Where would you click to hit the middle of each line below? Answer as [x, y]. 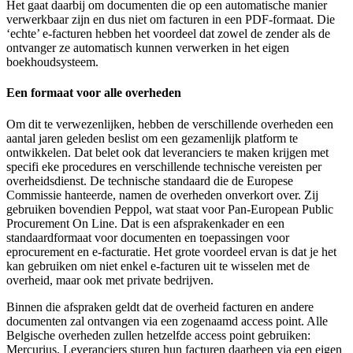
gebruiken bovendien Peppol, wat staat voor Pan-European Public [170, 209]
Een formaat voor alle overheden [94, 93]
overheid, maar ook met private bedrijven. [110, 280]
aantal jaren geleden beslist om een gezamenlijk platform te [152, 138]
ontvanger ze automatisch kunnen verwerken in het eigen [148, 48]
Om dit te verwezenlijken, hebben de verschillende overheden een [170, 124]
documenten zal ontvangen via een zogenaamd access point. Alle [167, 321]
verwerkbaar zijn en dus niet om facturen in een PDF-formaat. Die [171, 20]
